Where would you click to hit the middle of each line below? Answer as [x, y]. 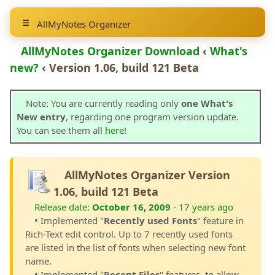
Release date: [63, 207]
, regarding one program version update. [152, 117]
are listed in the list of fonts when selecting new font [135, 247]
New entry [41, 117]
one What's [207, 103]
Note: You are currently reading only [103, 103]
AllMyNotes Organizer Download [110, 51]
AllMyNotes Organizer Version [147, 175]
